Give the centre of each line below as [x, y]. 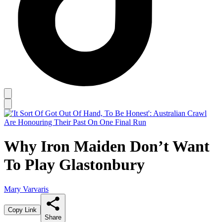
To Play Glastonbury [74, 165]
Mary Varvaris [26, 189]
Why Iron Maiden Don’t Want [107, 146]
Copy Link [22, 210]
